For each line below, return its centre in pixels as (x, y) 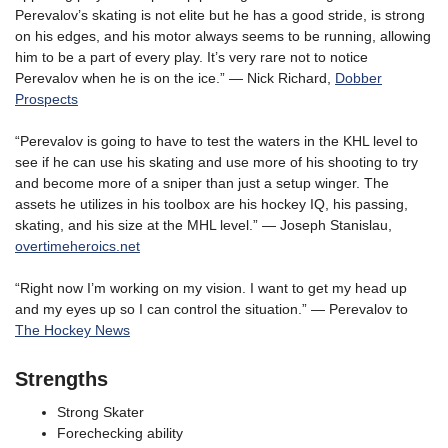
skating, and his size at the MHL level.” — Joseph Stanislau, (203, 225)
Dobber (358, 78)
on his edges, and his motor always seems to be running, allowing (223, 36)
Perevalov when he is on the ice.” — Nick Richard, (175, 78)
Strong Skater (100, 412)
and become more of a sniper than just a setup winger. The (202, 183)
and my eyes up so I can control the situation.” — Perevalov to (211, 309)
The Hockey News (72, 330)
